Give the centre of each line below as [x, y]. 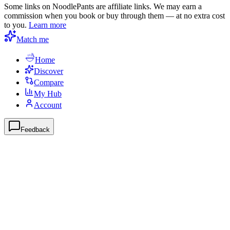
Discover [49, 71]
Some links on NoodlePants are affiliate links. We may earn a [103, 7]
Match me [33, 40]
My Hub [48, 94]
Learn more [47, 25]
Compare [49, 83]
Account [48, 105]
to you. [15, 25]
